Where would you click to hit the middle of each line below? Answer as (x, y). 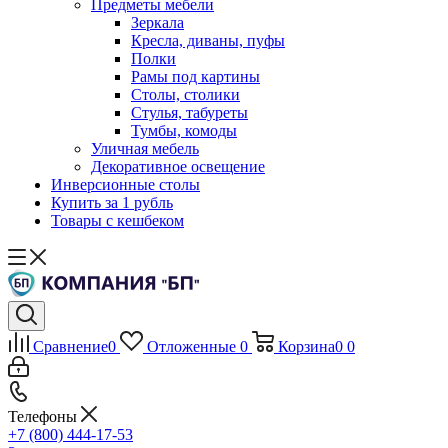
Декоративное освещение (178, 166)
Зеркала (157, 22)
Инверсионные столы (125, 184)
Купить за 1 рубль (112, 202)
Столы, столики (185, 94)
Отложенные (191, 346)
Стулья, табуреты (189, 112)
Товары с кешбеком (117, 220)
